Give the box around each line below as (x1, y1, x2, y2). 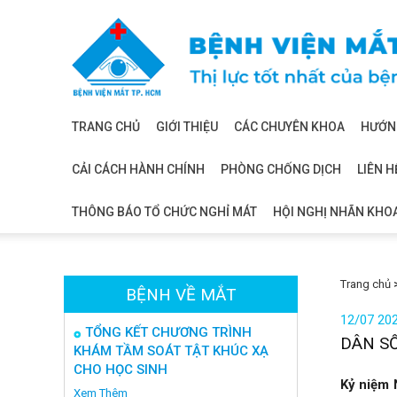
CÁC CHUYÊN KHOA (234, 120, 345, 134)
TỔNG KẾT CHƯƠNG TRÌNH (85, 324, 252, 340)
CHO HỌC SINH (74, 362, 167, 378)
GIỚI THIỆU (156, 120, 218, 134)
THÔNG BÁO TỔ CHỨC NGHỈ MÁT (72, 205, 257, 219)
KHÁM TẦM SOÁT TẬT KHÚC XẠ (74, 343, 269, 359)
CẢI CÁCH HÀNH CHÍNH (72, 162, 205, 176)
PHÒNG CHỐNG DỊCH (221, 162, 341, 176)
